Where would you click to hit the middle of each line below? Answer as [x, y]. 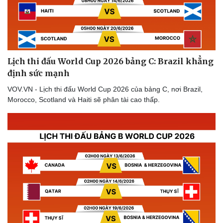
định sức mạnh [39, 73]
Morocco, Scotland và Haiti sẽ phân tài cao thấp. [84, 100]
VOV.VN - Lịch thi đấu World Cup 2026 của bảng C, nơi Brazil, [105, 89]
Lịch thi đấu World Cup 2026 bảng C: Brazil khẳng [111, 61]
